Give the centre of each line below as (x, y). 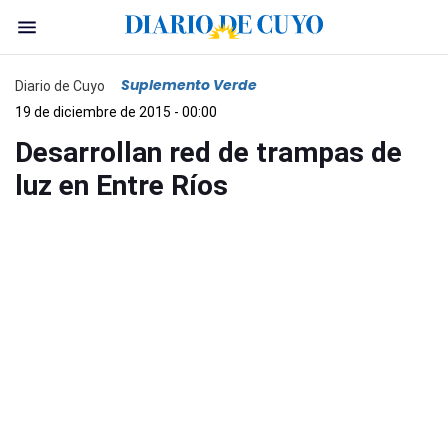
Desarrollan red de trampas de (208, 152)
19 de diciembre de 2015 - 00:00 (116, 112)
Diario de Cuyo (60, 85)
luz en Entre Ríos (121, 185)
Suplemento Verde (189, 85)
